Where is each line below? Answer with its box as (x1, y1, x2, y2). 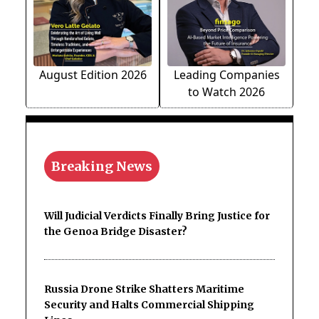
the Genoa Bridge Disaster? (44, 225, 187, 239)
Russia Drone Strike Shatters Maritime (44, 283, 244, 296)
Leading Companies (173, 67, 280, 83)
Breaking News (51, 158, 152, 175)
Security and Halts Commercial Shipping (44, 298, 254, 312)
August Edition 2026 (38, 67, 147, 83)
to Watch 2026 (188, 84, 265, 100)
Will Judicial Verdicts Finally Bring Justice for (44, 209, 270, 223)
